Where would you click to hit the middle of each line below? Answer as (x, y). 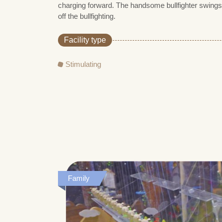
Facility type (85, 40)
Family (79, 178)
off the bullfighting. (87, 16)
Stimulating (83, 64)
